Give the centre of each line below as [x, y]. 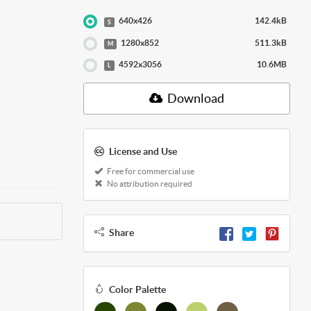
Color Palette [137, 289]
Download [194, 99]
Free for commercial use [150, 171]
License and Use [143, 152]
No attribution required [149, 184]
